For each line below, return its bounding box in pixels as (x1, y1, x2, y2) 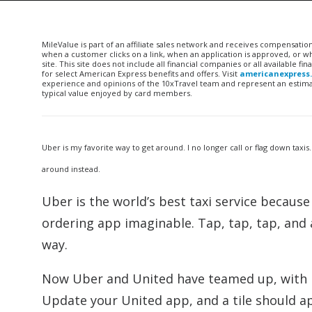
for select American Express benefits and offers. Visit (42, 68, 240, 79)
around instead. (42, 164, 100, 174)
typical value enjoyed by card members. (42, 88, 192, 98)
